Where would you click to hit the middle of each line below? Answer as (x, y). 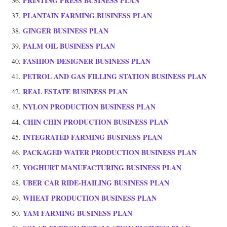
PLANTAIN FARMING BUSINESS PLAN (87, 16)
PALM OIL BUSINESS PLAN (69, 46)
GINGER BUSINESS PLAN (66, 31)
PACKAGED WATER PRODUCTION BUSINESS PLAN (110, 153)
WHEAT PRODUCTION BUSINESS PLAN (90, 198)
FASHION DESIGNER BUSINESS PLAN (87, 61)
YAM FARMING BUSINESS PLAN (78, 213)
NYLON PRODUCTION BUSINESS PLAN (89, 107)
